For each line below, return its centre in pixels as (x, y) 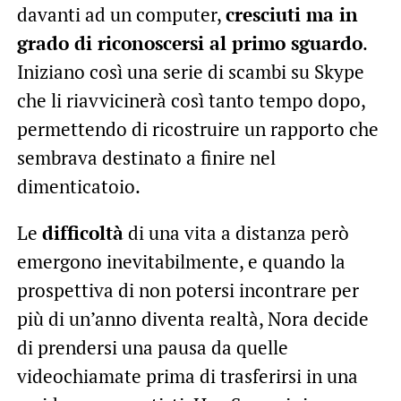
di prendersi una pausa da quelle (152, 347)
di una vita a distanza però (236, 232)
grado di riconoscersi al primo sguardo (189, 43)
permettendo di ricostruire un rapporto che (197, 128)
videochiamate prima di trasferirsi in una (187, 375)
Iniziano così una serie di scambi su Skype (190, 71)
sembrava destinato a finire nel (146, 157)
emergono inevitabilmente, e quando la (181, 261)
